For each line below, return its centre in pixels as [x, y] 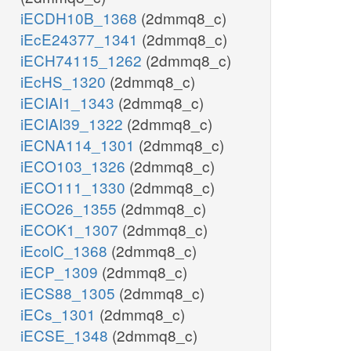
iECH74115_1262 [83, 60]
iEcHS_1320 [65, 81]
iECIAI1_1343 [69, 103]
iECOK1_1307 [71, 230]
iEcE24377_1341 [81, 39]
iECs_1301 [60, 314]
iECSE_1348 [66, 335]
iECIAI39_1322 [74, 124]
